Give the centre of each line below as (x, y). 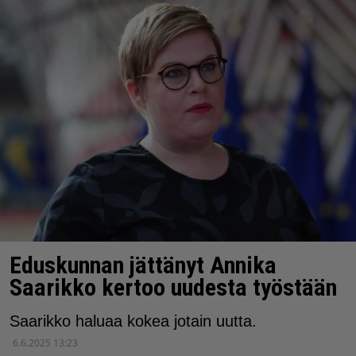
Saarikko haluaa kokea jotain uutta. (133, 321)
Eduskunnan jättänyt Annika (143, 265)
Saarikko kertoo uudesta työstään (173, 287)
